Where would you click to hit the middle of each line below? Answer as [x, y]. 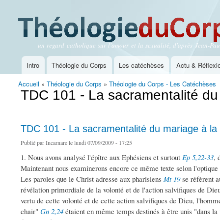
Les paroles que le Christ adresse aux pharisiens [92, 179]
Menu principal [39, 69]
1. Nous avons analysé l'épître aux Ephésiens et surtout [101, 157]
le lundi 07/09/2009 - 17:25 [100, 143]
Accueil [29, 84]
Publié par [33, 143]
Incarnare [56, 143]
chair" [30, 211]
